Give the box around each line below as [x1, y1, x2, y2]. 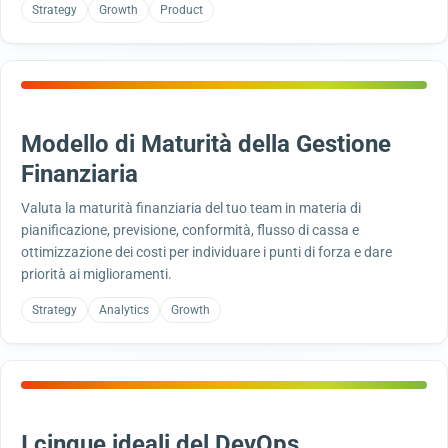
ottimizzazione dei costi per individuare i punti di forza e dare [21, 244, 392, 260]
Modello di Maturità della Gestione [21, 130, 391, 158]
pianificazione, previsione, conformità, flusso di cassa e [21, 222, 359, 238]
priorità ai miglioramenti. [21, 266, 172, 282]
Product [160, 3, 203, 17]
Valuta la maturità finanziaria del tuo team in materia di [21, 200, 361, 216]
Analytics [99, 303, 149, 317]
